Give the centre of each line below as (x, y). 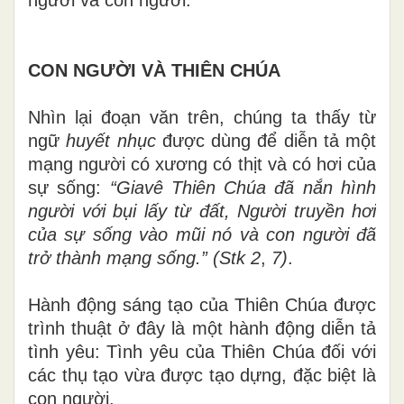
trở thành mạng (90, 257)
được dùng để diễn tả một (269, 140)
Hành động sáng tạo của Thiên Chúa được (202, 304)
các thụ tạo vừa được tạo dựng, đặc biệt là (202, 375)
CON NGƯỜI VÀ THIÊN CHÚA (154, 70)
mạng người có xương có (133, 164)
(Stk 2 (237, 257)
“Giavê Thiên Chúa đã (202, 187)
